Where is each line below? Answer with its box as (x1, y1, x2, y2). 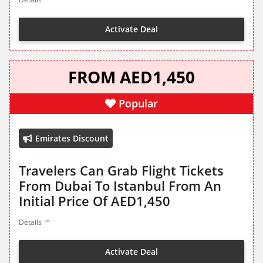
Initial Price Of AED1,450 (19, 192, 170, 210)
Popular (119, 96, 158, 111)
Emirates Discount (35, 133, 109, 144)
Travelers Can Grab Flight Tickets (19, 161, 224, 180)
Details (19, 217, 42, 228)
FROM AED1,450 (68, 66, 195, 89)
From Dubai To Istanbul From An (19, 177, 221, 195)
